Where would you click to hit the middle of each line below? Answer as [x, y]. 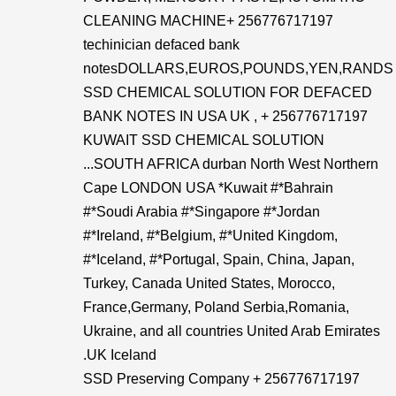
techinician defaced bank [161, 45]
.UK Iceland [120, 355]
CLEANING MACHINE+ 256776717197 [208, 21]
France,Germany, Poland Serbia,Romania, [216, 307]
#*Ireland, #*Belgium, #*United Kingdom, [210, 236]
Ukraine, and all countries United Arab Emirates [232, 331]
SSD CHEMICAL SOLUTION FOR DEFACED [228, 92]
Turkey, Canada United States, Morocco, [209, 283]
